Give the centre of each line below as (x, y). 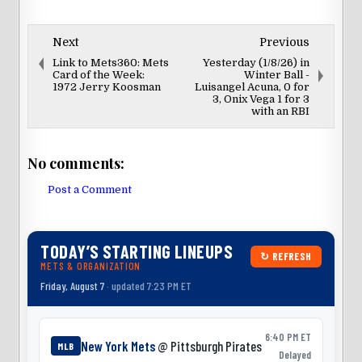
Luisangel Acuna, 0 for (252, 87)
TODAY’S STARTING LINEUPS (137, 251)
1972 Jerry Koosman (107, 87)
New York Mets (119, 345)
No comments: (76, 163)
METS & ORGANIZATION (91, 265)
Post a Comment (90, 190)
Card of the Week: (99, 75)
